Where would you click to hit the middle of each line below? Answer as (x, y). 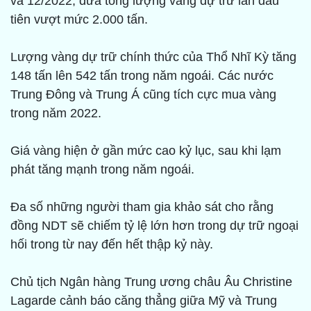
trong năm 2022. (56, 114)
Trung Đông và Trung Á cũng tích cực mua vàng (143, 95)
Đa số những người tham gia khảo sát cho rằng (142, 207)
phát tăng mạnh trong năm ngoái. (102, 170)
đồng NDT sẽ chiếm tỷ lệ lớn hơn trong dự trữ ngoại (154, 226)
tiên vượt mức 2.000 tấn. (79, 20)
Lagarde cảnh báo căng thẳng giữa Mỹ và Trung (144, 301)
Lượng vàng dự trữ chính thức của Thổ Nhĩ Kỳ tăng (153, 57)
